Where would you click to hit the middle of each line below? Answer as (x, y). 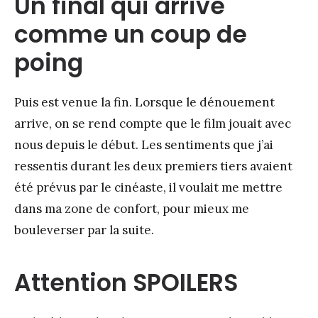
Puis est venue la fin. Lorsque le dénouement (144, 103)
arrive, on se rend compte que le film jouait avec (153, 124)
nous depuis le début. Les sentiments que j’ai (144, 145)
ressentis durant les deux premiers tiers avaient (153, 166)
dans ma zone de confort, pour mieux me (132, 209)
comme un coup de (131, 35)
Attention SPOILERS (126, 283)
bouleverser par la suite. (84, 230)
